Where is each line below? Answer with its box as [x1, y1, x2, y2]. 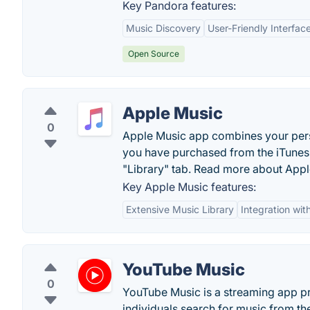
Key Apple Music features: [122, 180, 256, 194]
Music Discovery [126, 22, 201, 34]
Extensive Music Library [126, 203, 234, 215]
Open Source [128, 48, 179, 59]
